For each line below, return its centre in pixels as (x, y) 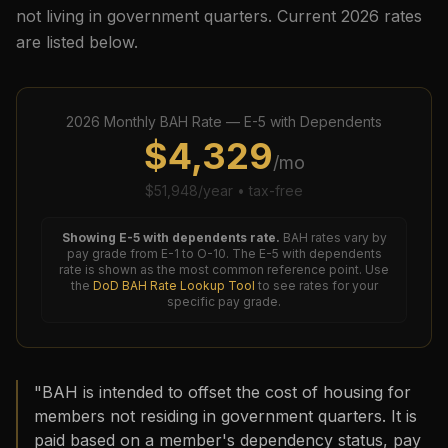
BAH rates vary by (334, 237)
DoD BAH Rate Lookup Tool (173, 285)
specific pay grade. (224, 301)
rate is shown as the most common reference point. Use (224, 269)
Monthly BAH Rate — (172, 121)
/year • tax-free (250, 190)
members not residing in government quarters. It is (225, 416)
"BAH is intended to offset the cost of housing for (222, 392)
